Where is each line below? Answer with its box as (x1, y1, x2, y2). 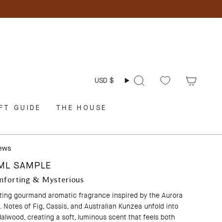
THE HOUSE (55, 104, 107, 112)
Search (124, 79, 151, 90)
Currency (89, 64, 120, 73)
